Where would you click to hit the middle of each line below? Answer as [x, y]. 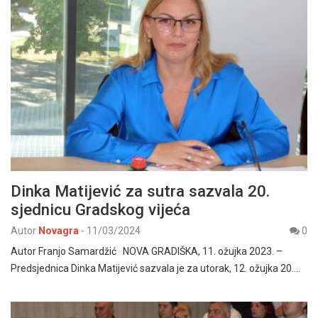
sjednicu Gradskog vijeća [100, 210]
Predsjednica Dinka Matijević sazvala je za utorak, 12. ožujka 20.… [155, 269]
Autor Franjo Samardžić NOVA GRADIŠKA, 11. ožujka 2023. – [147, 252]
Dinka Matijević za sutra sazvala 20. [140, 191]
